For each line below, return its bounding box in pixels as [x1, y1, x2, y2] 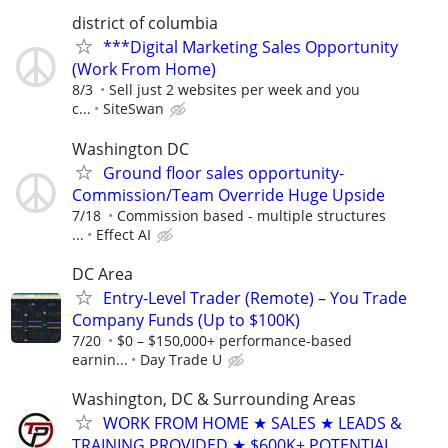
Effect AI [96, 224, 151, 244]
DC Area [72, 262, 133, 285]
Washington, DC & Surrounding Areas [72, 388, 356, 410]
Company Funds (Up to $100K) [72, 308, 300, 331]
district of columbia [72, 12, 218, 35]
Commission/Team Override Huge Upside [72, 183, 385, 206]
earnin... [72, 349, 128, 369]
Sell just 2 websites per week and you [109, 80, 360, 100]
